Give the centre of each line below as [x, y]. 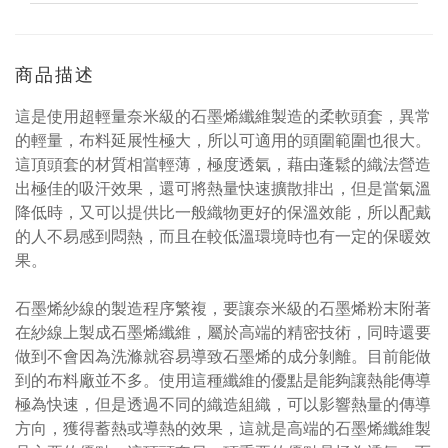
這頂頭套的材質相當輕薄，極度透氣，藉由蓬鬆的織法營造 [223, 164]
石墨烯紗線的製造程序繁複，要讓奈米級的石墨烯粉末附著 [223, 308]
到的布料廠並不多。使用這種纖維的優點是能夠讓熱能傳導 [223, 380]
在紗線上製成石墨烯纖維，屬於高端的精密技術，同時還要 [223, 332]
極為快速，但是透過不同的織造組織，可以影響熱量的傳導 [223, 404]
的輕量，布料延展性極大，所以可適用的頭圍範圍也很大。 [223, 140]
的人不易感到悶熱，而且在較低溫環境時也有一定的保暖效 [223, 236]
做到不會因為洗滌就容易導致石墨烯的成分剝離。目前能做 [223, 356]
